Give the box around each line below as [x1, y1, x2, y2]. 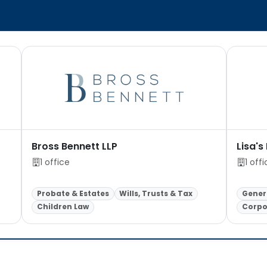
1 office [39, 156, 70, 169]
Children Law [36, 201, 89, 212]
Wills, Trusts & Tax [119, 188, 193, 198]
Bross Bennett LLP [31, 139, 117, 154]
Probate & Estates [36, 188, 109, 198]
